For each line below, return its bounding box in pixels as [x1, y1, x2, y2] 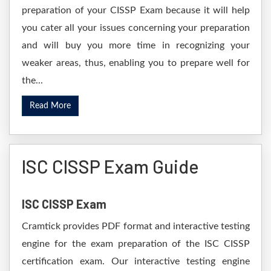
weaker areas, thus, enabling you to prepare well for [22, 58, 250, 68]
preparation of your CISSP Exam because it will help [22, 5, 250, 15]
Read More [30, 102, 71, 110]
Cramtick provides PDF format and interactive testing [22, 221, 250, 231]
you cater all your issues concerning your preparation [22, 23, 250, 33]
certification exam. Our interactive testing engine [22, 256, 250, 266]
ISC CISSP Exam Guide [22, 155, 199, 177]
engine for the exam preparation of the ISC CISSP [22, 239, 250, 249]
